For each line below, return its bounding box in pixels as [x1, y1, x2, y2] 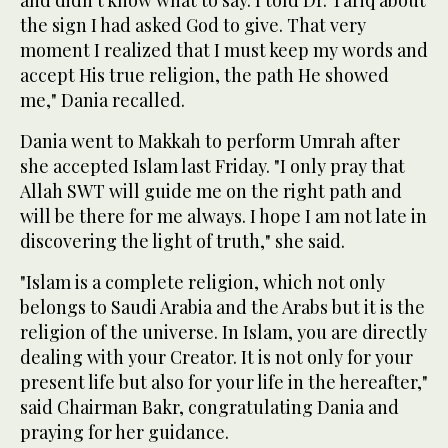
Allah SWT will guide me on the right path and [20, 178, 402, 203]
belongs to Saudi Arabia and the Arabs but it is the [20, 294, 425, 319]
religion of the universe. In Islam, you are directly [20, 319, 427, 344]
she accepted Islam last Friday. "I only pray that [20, 153, 405, 178]
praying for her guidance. [20, 419, 229, 444]
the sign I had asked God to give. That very [20, 12, 366, 37]
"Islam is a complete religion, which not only [20, 269, 385, 294]
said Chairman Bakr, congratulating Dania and [20, 394, 399, 419]
